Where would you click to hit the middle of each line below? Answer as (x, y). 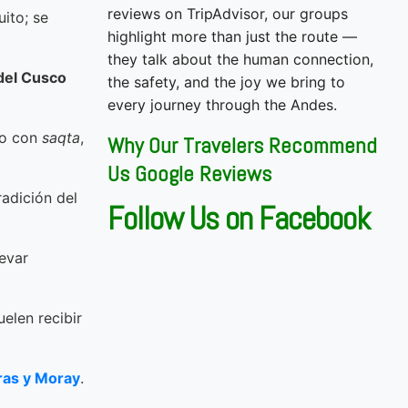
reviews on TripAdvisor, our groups (228, 13)
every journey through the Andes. (222, 104)
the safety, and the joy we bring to (226, 82)
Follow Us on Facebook (239, 218)
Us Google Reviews (189, 173)
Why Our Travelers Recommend (242, 145)
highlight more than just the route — (232, 36)
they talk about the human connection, (240, 59)
